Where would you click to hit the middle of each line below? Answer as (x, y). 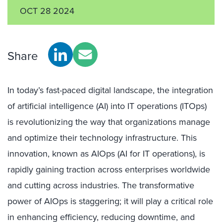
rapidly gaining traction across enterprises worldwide (109, 169)
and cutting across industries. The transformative (101, 185)
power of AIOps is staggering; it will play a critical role (110, 201)
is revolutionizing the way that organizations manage (109, 122)
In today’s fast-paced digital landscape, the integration (110, 90)
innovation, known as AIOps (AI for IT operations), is (106, 154)
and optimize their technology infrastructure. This (102, 138)
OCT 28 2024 (47, 11)
